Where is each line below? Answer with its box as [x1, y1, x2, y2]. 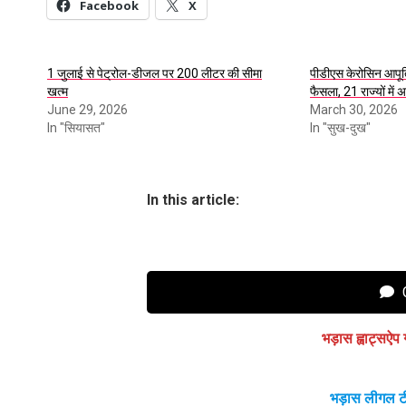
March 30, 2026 [310, 101, 399, 117]
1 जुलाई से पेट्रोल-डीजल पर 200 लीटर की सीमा [47, 65, 262, 81]
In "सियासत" [47, 120, 105, 135]
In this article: [147, 190, 239, 208]
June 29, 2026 [47, 101, 128, 117]
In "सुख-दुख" [310, 120, 372, 135]
